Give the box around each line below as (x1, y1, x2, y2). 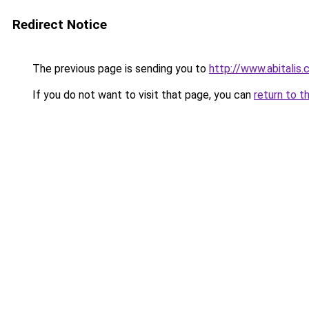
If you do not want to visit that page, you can (30, 88, 254, 101)
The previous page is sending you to (30, 62, 209, 75)
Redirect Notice (12, 17, 107, 32)
